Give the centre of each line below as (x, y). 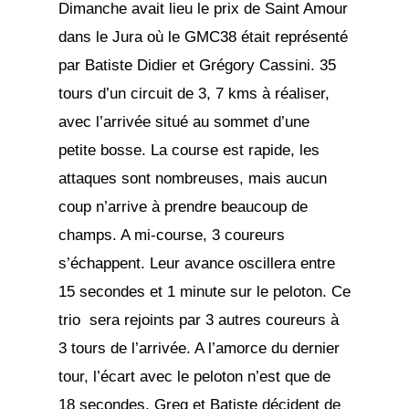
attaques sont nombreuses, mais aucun (193, 179)
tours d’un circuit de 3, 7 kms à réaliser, (194, 94)
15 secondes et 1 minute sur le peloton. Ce (204, 292)
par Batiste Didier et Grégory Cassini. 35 (197, 66)
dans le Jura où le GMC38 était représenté (203, 37)
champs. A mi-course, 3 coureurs (172, 236)
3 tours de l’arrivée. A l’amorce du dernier (199, 349)
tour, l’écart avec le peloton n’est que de (194, 377)
